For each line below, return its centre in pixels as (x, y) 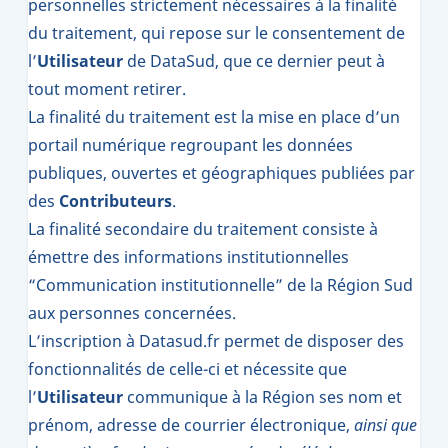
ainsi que (385, 425)
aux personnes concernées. (132, 313)
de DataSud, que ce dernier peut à (256, 61)
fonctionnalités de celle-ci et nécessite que (187, 369)
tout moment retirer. (107, 89)
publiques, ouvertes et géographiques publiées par (221, 173)
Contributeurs (115, 201)
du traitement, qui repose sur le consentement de (216, 33)
